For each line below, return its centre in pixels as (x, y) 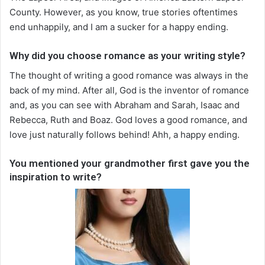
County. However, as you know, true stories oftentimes (124, 12)
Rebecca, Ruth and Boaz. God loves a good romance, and (128, 119)
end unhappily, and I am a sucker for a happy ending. (119, 27)
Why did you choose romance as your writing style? (127, 56)
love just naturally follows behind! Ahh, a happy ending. (125, 134)
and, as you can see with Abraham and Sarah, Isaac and (125, 105)
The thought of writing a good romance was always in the (129, 75)
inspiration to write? (56, 177)
